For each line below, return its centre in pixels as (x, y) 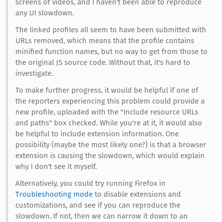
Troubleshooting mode (54, 194)
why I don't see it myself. (56, 166)
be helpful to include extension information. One (97, 134)
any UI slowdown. (44, 13)
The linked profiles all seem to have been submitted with (111, 30)
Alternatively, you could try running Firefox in (90, 183)
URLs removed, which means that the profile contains (105, 41)
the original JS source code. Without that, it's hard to (103, 62)
